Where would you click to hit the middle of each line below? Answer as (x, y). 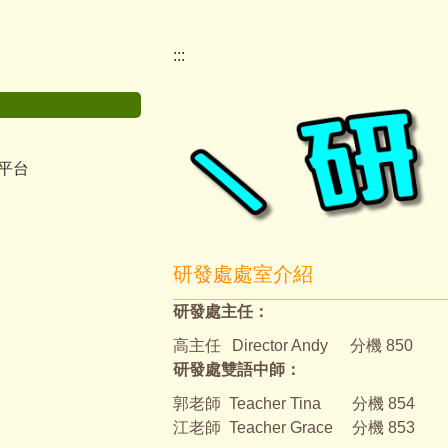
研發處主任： (220, 311)
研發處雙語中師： (236, 369)
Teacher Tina (274, 403)
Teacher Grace (280, 427)
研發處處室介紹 (242, 273)
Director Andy (279, 345)
